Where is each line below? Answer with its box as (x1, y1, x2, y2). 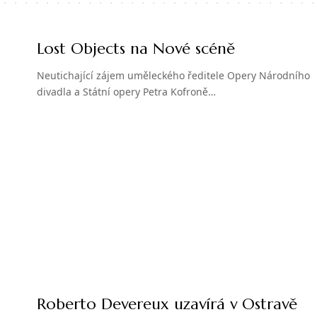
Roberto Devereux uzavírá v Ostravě (37, 294, 297, 314)
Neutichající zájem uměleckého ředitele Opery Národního (37, 68, 310, 82)
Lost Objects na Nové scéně (37, 38, 235, 58)
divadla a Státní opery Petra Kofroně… (37, 84, 216, 98)
